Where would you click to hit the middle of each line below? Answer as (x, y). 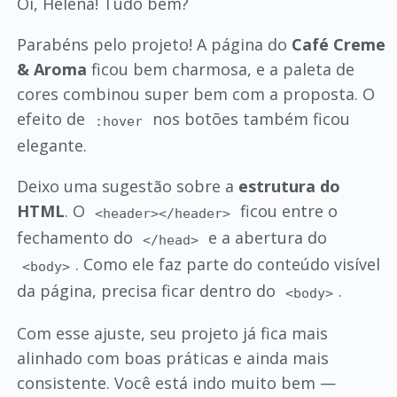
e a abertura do (266, 238)
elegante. (51, 146)
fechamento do (77, 238)
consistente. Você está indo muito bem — (176, 383)
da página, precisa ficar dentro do (148, 291)
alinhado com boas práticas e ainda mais (172, 358)
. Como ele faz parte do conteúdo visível (228, 265)
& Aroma (51, 70)
